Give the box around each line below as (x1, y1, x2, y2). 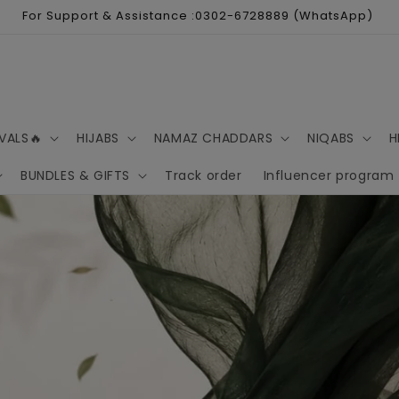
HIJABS (77, 129, 119, 147)
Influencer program (263, 167, 395, 184)
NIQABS (307, 129, 354, 147)
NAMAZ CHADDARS (153, 129, 273, 147)
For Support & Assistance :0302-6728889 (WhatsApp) (22, 7, 373, 24)
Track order (165, 167, 242, 184)
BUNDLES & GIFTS (20, 167, 131, 184)
